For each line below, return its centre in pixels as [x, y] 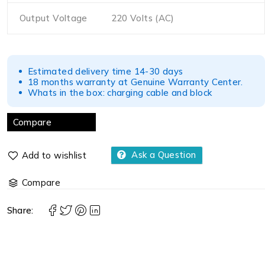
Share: [20, 210]
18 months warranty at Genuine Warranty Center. [135, 82]
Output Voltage [53, 18]
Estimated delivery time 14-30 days [105, 71]
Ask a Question [164, 155]
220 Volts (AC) [143, 18]
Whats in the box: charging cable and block [120, 93]
